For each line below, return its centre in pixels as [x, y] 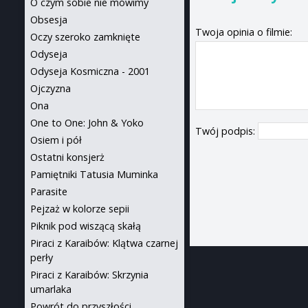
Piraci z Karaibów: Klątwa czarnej [104, 243]
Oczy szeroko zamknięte [85, 37]
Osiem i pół [56, 140]
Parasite [49, 191]
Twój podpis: [227, 131]
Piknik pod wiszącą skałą [86, 226]
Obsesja [49, 20]
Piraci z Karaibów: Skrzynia [89, 275]
